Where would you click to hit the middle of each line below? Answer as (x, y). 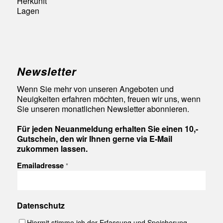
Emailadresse (41, 166)
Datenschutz (41, 206)
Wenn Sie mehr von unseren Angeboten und (95, 89)
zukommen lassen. (52, 148)
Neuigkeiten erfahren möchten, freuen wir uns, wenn (109, 99)
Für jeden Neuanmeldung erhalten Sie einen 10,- (107, 128)
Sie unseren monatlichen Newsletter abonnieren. (103, 109)
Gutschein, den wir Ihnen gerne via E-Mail (94, 138)
